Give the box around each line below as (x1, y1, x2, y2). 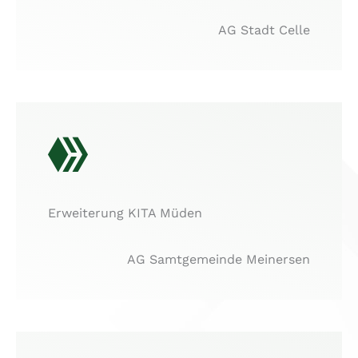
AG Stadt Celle (218, 22, 310, 38)
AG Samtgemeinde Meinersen (127, 251, 310, 267)
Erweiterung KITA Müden (48, 205, 202, 221)
